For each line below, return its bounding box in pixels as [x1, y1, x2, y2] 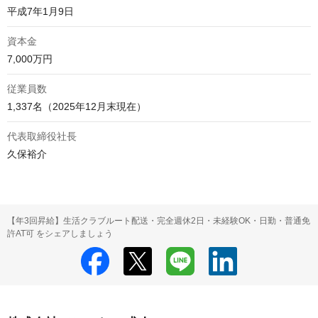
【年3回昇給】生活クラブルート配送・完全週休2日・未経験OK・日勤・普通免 [7, 216, 310, 226]
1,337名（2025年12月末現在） [7, 101, 146, 113]
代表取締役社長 [7, 131, 77, 143]
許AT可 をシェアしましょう [7, 229, 113, 239]
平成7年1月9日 [7, 6, 74, 18]
